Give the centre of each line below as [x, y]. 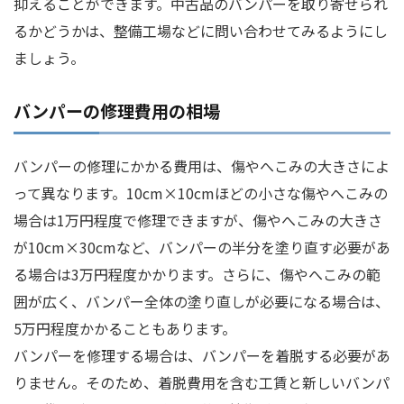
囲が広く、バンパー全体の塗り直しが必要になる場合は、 [202, 301]
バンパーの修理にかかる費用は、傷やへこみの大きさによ [202, 165]
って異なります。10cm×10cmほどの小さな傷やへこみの [201, 193]
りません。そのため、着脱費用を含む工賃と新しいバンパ [202, 382]
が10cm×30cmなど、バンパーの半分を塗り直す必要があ [202, 247]
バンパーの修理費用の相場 [117, 110]
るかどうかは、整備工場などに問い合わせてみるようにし [201, 30]
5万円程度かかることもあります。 [125, 328]
